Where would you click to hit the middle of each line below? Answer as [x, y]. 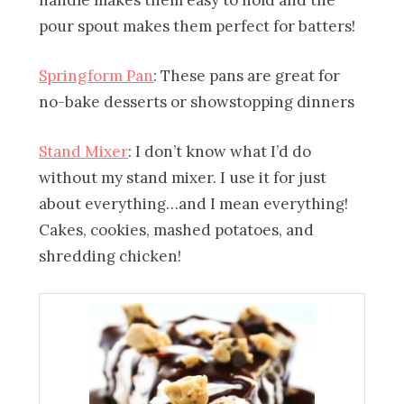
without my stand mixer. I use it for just [183, 177]
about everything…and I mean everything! [194, 203]
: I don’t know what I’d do [220, 151]
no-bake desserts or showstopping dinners [197, 101]
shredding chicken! [110, 256]
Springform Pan [96, 75]
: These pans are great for [247, 75]
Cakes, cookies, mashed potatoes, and [177, 230]
